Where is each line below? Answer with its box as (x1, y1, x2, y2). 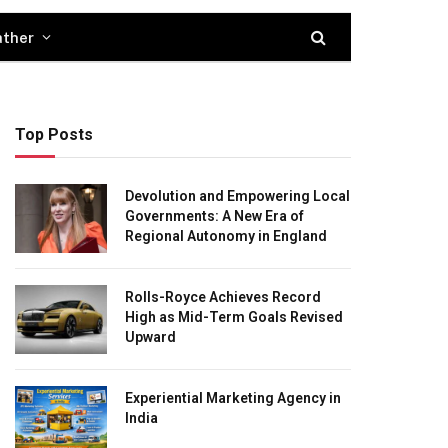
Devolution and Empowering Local (125, 188, 350, 204)
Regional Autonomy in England (125, 228, 327, 244)
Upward (125, 329, 176, 345)
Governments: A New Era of (125, 208, 304, 224)
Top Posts (15, 125, 93, 144)
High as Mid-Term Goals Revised (125, 309, 343, 325)
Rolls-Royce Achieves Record (125, 289, 321, 305)
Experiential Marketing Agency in (125, 390, 341, 406)
